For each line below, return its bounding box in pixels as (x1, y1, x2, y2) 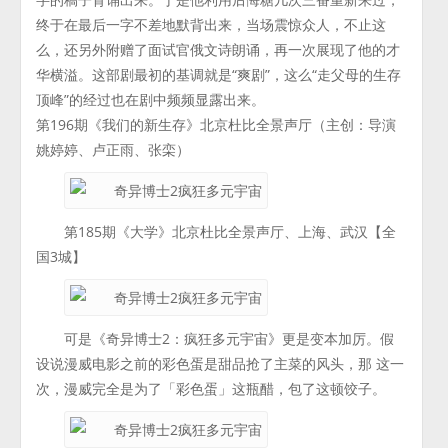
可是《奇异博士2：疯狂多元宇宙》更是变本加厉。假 (64, 329, 395, 348)
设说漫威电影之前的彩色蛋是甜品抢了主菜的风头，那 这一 (36, 354, 405, 373)
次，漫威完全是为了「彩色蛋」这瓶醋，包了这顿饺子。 (36, 379, 387, 398)
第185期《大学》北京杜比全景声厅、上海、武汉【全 (64, 222, 397, 241)
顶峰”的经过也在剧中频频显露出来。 (36, 90, 266, 109)
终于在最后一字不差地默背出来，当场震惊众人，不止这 (36, 15, 387, 34)
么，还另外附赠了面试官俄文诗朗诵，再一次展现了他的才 (36, 40, 401, 59)
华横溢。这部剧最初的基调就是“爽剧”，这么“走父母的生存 (36, 65, 402, 84)
